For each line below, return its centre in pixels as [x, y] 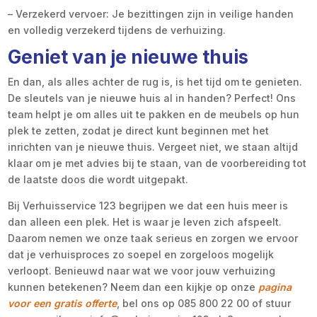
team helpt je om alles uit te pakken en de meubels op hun [154, 115]
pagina [275, 287]
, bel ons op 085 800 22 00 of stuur [204, 304]
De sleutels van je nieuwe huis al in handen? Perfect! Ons [152, 98]
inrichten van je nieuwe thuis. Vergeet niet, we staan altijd [153, 147]
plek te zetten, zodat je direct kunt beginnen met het [139, 131]
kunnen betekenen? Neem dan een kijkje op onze [133, 287]
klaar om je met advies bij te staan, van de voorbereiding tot [157, 163]
